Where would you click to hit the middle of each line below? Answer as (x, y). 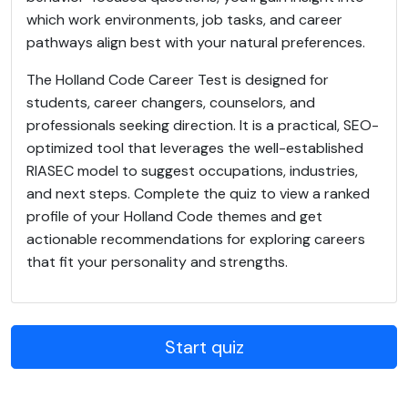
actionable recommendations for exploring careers (196, 239)
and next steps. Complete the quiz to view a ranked (198, 194)
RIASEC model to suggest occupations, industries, (192, 171)
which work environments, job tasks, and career (184, 20)
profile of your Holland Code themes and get (174, 216)
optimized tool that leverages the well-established (195, 148)
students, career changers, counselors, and (171, 102)
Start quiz (204, 347)
